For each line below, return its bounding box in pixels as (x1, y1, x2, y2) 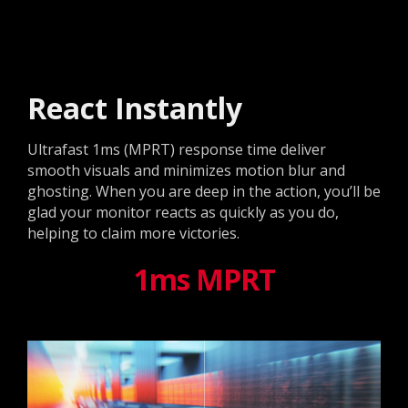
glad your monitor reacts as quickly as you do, (27, 201, 339, 222)
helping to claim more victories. (27, 222, 240, 243)
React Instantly (27, 87, 242, 127)
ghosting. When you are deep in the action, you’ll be (27, 180, 381, 201)
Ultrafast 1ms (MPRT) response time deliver (27, 138, 326, 159)
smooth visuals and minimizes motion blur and (27, 159, 345, 180)
